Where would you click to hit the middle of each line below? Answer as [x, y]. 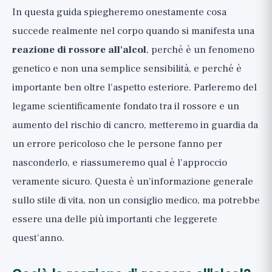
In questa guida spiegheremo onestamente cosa [119, 12]
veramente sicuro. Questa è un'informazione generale [133, 182]
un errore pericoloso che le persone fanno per [117, 144]
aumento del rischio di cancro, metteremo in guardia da [135, 125]
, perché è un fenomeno [200, 50]
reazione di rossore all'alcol [79, 50]
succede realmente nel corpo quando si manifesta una [133, 31]
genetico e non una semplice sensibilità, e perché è [127, 69]
